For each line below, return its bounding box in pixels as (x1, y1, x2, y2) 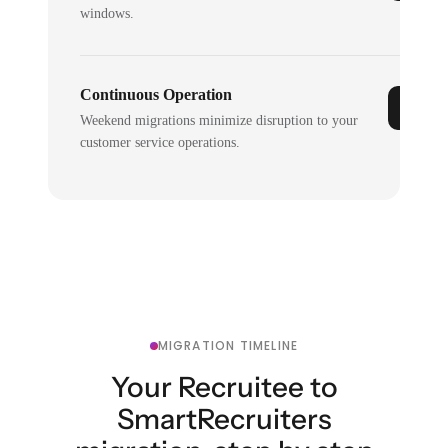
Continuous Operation (80, 85, 233, 103)
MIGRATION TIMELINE (157, 336, 299, 354)
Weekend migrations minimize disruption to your (80, 112, 359, 128)
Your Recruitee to (110, 369, 338, 404)
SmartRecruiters (116, 401, 332, 436)
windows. (80, 5, 135, 21)
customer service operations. (80, 134, 241, 150)
